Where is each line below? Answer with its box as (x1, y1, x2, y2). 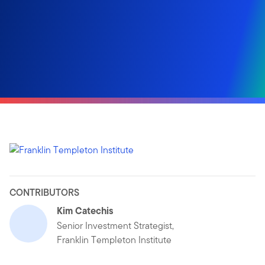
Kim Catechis (57, 203, 114, 218)
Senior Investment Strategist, (57, 218, 176, 232)
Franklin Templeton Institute (57, 232, 172, 247)
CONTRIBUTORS (9, 185, 79, 199)
